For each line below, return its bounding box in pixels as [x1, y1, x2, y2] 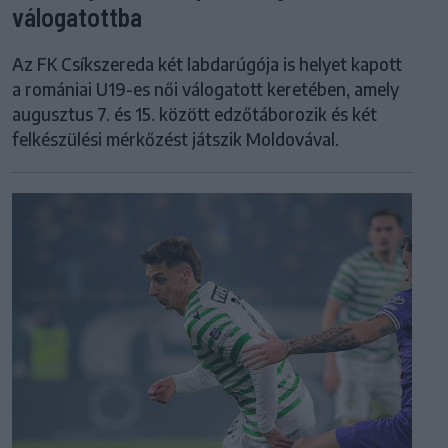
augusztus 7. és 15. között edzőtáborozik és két [12, 102, 377, 125]
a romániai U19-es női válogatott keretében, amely [12, 77, 399, 100]
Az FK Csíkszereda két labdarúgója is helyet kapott [12, 52, 402, 75]
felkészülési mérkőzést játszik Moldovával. [12, 127, 339, 150]
